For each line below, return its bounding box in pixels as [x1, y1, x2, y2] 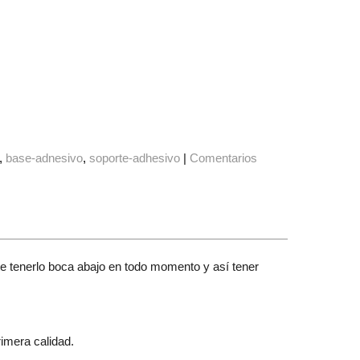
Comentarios [190, 151, 258, 166]
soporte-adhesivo [89, 151, 181, 166]
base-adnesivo [6, 151, 84, 166]
